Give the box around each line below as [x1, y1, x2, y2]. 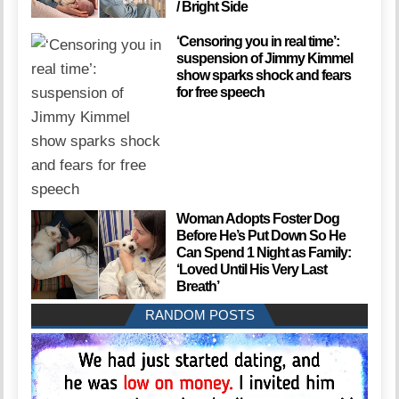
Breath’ [175, 278, 219, 294]
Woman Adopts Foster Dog [175, 210, 339, 226]
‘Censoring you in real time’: [175, 33, 339, 49]
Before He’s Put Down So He [175, 227, 346, 243]
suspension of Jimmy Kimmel [175, 50, 353, 66]
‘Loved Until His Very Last [175, 261, 327, 277]
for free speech [175, 84, 265, 100]
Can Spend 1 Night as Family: [175, 244, 351, 260]
